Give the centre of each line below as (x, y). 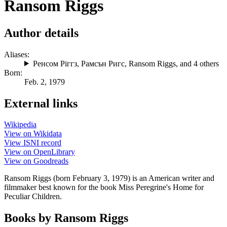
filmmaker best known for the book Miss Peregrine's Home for (104, 187)
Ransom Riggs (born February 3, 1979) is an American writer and (109, 178)
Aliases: (17, 54)
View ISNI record (33, 143)
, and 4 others (197, 63)
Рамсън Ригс (103, 63)
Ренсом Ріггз (55, 63)
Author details (41, 33)
